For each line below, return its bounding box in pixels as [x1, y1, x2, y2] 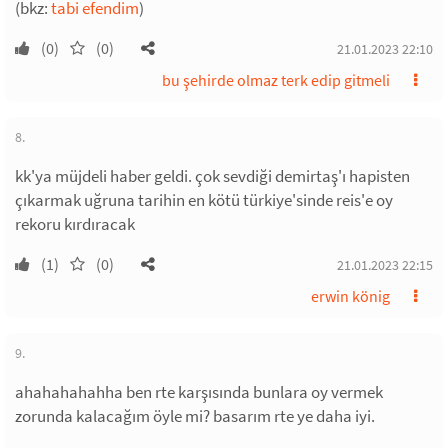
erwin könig [311, 286, 390, 306]
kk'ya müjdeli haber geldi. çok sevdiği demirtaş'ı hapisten [15, 165, 410, 187]
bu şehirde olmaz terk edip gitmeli [162, 70, 390, 90]
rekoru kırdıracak [15, 213, 135, 235]
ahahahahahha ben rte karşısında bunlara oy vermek [15, 381, 383, 403]
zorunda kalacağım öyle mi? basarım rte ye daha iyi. [15, 405, 375, 427]
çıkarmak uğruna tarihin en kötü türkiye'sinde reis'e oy [15, 189, 393, 211]
